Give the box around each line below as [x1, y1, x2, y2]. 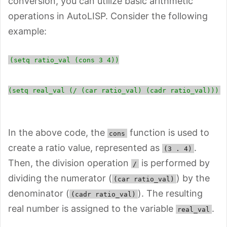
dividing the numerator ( [8, 172, 112, 183]
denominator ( [8, 187, 69, 199]
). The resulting [137, 187, 203, 199]
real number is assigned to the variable [8, 203, 176, 214]
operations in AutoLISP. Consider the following [8, 10, 208, 21]
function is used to [127, 127, 209, 138]
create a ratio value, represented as [8, 142, 162, 153]
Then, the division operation [8, 157, 131, 168]
